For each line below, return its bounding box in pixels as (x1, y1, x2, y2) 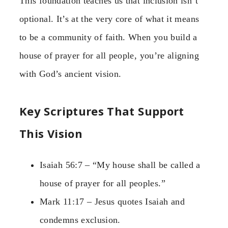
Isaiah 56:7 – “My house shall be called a (40, 159, 201, 170)
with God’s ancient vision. (19, 69, 122, 79)
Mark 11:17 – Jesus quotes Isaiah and (40, 196, 185, 207)
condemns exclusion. (40, 214, 121, 225)
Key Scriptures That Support (19, 103, 184, 119)
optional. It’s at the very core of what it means (19, 14, 199, 24)
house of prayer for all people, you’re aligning (19, 50, 199, 61)
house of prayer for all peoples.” (40, 178, 165, 188)
